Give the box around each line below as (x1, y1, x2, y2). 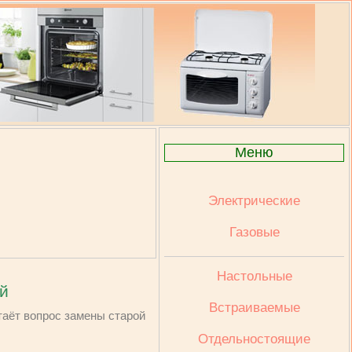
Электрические (208, 193, 300, 208)
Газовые (229, 225, 280, 240)
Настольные (216, 269, 292, 284)
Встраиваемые (208, 300, 300, 315)
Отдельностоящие (198, 332, 310, 346)
